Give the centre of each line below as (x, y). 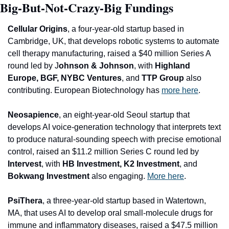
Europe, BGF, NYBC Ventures (65, 78)
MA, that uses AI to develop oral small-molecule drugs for (110, 213)
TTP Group (162, 78)
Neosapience (33, 114)
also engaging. (119, 176)
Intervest (25, 164)
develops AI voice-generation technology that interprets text (114, 127)
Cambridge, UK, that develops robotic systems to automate (113, 41)
